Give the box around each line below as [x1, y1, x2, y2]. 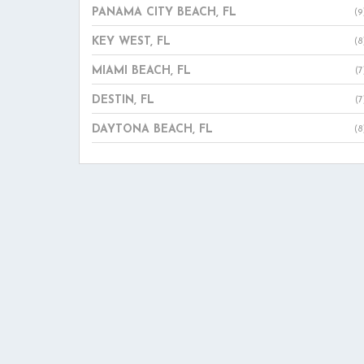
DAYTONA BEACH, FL [92, 123, 213, 136]
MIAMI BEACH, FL [92, 65, 191, 77]
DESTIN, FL [92, 94, 154, 106]
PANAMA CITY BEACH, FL [92, 6, 236, 19]
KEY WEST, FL [92, 36, 171, 48]
